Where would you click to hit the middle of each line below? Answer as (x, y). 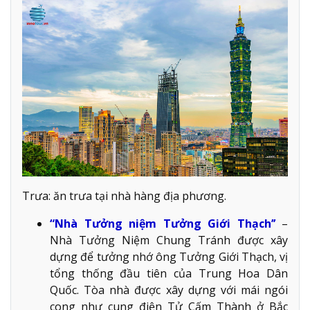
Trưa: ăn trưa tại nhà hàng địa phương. (124, 196)
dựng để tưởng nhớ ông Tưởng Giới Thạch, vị (169, 257)
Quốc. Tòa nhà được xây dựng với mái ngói (169, 290)
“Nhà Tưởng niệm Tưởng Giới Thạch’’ (166, 224)
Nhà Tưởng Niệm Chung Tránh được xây (169, 240)
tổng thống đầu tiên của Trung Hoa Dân (169, 274)
